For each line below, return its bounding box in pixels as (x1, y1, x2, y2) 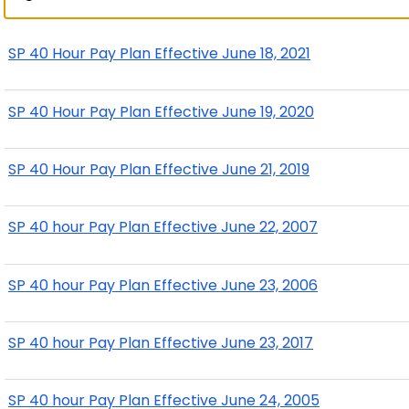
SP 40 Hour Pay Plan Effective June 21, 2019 (8, 158, 309, 180)
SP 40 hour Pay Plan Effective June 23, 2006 (8, 274, 318, 296)
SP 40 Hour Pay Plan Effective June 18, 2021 (8, 43, 310, 65)
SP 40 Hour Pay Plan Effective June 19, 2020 (8, 100, 314, 122)
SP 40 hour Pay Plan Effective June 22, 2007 (8, 216, 318, 238)
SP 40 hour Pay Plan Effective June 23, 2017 (8, 332, 313, 354)
